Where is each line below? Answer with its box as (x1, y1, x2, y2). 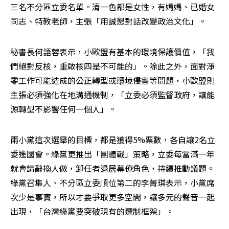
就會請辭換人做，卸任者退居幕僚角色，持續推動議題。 (10, 162, 215, 174)
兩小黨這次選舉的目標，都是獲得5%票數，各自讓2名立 (10, 133, 215, 146)
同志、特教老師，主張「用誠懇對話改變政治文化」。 (10, 14, 207, 27)
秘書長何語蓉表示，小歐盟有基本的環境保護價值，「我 (10, 45, 215, 58)
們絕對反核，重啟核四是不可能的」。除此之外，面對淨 (10, 59, 215, 72)
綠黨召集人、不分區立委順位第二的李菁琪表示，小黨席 (10, 176, 215, 189)
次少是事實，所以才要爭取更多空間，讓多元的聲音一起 (10, 190, 215, 203)
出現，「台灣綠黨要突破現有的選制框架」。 (10, 204, 174, 217)
